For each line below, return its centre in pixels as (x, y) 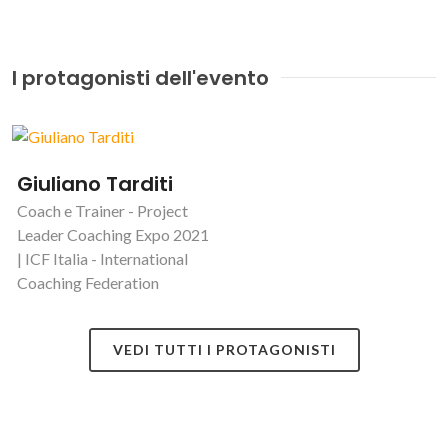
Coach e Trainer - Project (102, 210)
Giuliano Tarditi (95, 183)
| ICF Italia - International (102, 258)
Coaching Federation (88, 282)
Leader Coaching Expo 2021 (113, 234)
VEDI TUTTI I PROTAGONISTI (224, 349)
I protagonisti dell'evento (140, 77)
